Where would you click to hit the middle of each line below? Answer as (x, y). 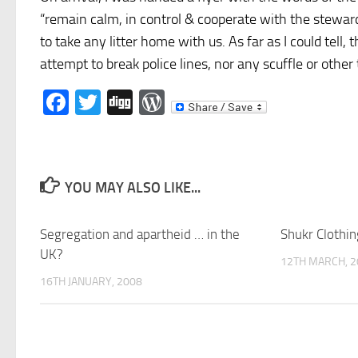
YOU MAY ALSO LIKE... (132, 188)
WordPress (224, 102)
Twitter (139, 102)
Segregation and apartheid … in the (140, 234)
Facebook (120, 102)
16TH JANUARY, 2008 (91, 282)
